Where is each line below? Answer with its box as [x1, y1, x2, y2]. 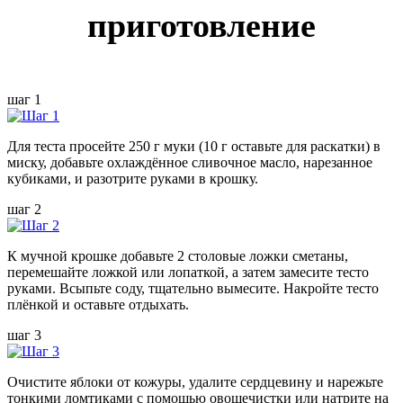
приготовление [87, 5, 316, 44]
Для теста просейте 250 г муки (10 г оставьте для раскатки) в [7, 138, 381, 154]
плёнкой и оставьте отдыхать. [7, 296, 189, 312]
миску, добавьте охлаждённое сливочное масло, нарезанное [7, 154, 372, 170]
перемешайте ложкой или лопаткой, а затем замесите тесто [7, 264, 369, 280]
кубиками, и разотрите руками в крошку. [7, 170, 258, 186]
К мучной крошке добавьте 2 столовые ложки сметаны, [7, 247, 348, 264]
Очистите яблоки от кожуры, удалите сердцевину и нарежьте [7, 373, 383, 390]
